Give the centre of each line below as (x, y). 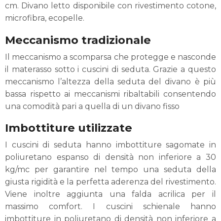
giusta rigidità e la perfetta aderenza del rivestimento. (110, 182)
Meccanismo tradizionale (78, 40)
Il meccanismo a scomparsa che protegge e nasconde (110, 57)
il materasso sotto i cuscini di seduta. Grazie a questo (110, 69)
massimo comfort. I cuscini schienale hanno (110, 207)
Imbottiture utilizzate (69, 128)
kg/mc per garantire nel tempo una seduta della (110, 170)
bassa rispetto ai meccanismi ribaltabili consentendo (110, 94)
